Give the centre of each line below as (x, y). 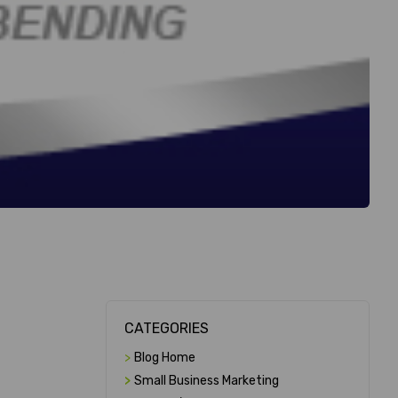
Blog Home (164, 358)
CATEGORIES (166, 329)
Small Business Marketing (206, 381)
